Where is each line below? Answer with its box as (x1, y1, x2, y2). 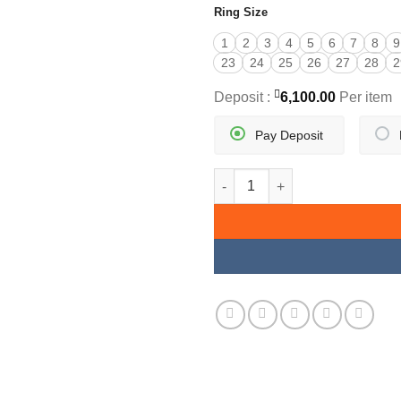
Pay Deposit (254, 128, 323, 143)
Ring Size (214, 4, 268, 19)
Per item (336, 90, 392, 106)
